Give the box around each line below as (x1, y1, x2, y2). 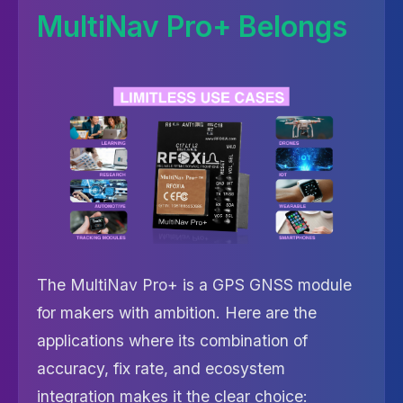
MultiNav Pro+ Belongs (37, 8, 347, 44)
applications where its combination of (37, 330, 308, 350)
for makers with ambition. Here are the (37, 302, 317, 322)
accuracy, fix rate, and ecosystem (37, 358, 285, 378)
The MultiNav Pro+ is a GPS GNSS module (37, 274, 352, 294)
